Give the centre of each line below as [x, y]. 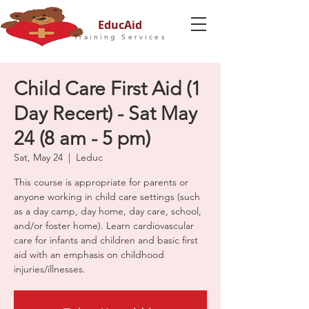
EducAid [120, 25]
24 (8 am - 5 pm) [82, 138]
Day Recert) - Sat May [106, 113]
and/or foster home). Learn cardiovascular [104, 226]
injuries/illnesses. [50, 269]
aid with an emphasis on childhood [89, 255]
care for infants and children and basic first [106, 240]
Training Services [120, 37]
